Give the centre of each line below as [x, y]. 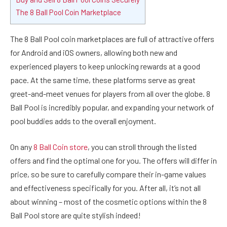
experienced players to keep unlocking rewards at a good [105, 66]
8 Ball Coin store [61, 147]
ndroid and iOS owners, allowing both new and [102, 52]
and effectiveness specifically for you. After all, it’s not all [105, 188]
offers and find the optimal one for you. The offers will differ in [113, 161]
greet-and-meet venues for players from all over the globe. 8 [110, 93]
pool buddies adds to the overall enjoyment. [83, 121]
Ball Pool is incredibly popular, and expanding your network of [112, 107]
